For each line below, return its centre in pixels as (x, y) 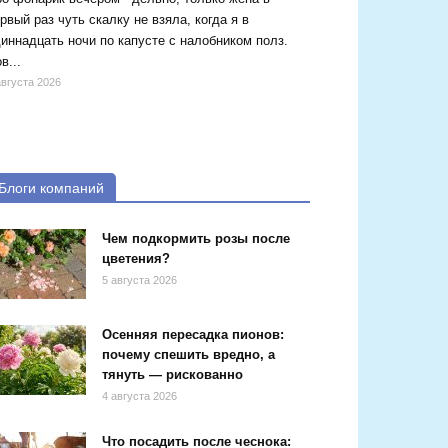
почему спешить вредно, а (188, 354)
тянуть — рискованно (172, 374)
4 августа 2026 (139, 396)
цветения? (136, 258)
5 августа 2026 (139, 280)
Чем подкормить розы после (196, 238)
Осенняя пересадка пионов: (193, 334)
